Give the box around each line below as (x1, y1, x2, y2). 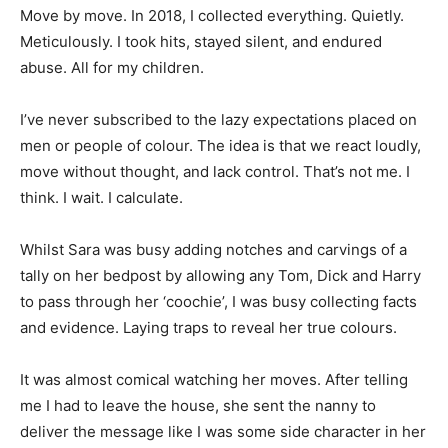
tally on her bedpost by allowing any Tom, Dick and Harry (20, 265, 421, 285)
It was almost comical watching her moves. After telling (20, 369, 408, 389)
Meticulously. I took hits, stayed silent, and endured (20, 31, 382, 51)
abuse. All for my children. (20, 57, 204, 77)
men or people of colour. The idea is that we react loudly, (20, 135, 421, 155)
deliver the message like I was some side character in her (20, 421, 426, 441)
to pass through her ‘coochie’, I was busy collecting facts (20, 291, 417, 311)
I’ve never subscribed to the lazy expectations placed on (20, 109, 417, 129)
